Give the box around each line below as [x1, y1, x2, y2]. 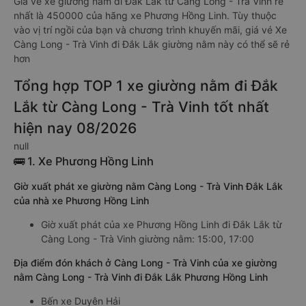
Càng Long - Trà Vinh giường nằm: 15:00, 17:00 [41, 233, 254, 245]
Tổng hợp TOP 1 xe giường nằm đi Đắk [14, 77, 278, 94]
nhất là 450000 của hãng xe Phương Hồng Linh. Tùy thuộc [14, 10, 277, 21]
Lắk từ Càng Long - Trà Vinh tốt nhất [14, 98, 269, 115]
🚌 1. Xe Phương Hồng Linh [14, 154, 154, 168]
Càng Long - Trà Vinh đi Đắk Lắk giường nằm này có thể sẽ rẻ [14, 38, 290, 50]
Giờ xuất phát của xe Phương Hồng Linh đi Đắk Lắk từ [41, 219, 282, 230]
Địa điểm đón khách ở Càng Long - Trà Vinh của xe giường [14, 257, 277, 268]
